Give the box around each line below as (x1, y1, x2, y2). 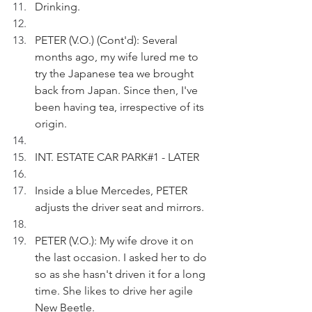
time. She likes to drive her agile (35, 284, 196, 297)
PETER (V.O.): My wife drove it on (35, 234, 196, 247)
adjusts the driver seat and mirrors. (35, 201, 207, 214)
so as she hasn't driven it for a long (35, 267, 208, 281)
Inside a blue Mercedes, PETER (35, 184, 193, 197)
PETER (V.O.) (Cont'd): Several (35, 33, 180, 47)
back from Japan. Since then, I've (35, 84, 201, 97)
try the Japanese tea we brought (35, 67, 196, 80)
